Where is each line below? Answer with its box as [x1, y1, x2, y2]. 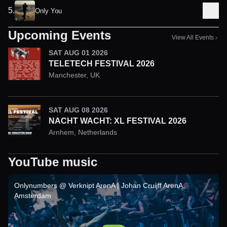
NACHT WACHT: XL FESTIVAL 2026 [49, 117, 186, 125]
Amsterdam [14, 192, 51, 200]
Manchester [49, 71, 86, 79]
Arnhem [49, 128, 74, 136]
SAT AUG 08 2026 [49, 106, 108, 114]
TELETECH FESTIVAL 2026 [49, 59, 155, 68]
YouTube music [8, 155, 97, 169]
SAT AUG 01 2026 [49, 49, 108, 57]
